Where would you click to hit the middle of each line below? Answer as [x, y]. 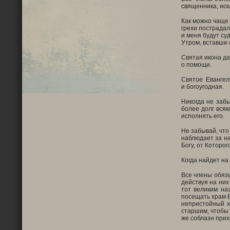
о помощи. [196, 65]
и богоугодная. [202, 87]
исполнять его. [203, 116]
